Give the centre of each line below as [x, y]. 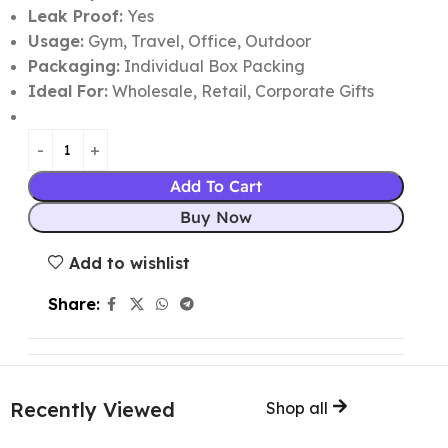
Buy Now [216, 217]
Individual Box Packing [212, 66]
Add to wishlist [129, 262]
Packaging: [73, 66]
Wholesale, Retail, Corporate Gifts [240, 91]
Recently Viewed [92, 410]
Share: [73, 304]
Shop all [298, 408]
